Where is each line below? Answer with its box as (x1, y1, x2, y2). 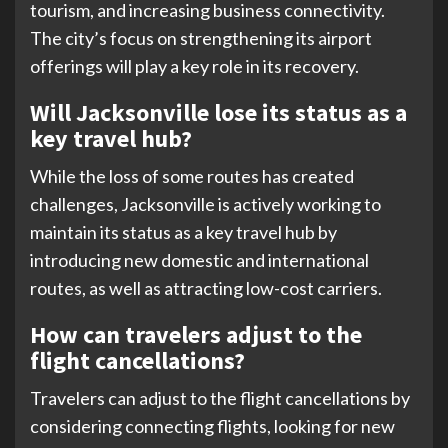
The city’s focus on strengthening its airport (30, 26, 372, 49)
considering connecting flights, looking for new (30, 414, 395, 437)
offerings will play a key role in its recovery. (30, 54, 359, 77)
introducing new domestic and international (30, 248, 369, 271)
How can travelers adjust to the (30, 318, 362, 350)
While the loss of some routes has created (30, 164, 354, 187)
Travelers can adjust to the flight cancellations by (30, 386, 410, 409)
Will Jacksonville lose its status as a (30, 96, 407, 128)
